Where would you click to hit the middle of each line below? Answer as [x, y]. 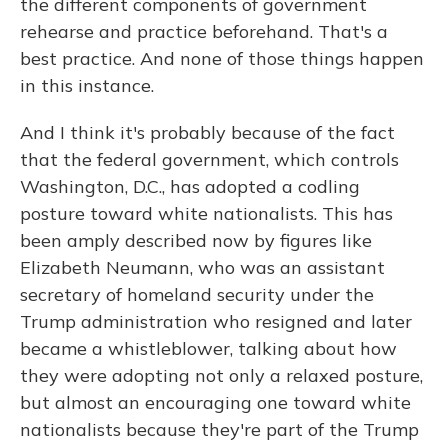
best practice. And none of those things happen [222, 58]
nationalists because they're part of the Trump [219, 429]
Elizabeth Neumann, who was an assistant [202, 267]
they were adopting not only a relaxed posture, [221, 375]
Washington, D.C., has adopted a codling [190, 186]
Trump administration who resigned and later [216, 321]
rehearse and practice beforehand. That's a [204, 31]
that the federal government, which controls [209, 159]
